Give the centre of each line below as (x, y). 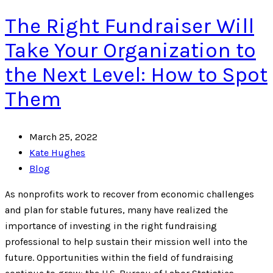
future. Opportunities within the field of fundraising (119, 258)
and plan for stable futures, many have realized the (116, 210)
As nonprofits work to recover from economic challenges (129, 194)
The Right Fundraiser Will (129, 26)
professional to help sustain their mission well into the (126, 242)
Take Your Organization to (130, 51)
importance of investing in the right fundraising (111, 226)
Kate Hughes (57, 153)
